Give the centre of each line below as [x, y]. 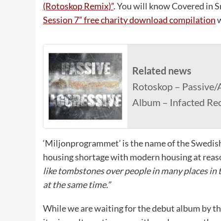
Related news [162, 71]
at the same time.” [77, 185]
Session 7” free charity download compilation [129, 20]
